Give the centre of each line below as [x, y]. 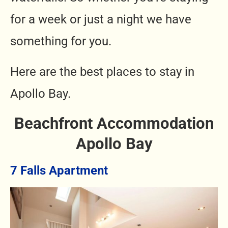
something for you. [62, 41]
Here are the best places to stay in [102, 72]
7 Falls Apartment [59, 170]
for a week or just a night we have [101, 19]
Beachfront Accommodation [114, 123]
